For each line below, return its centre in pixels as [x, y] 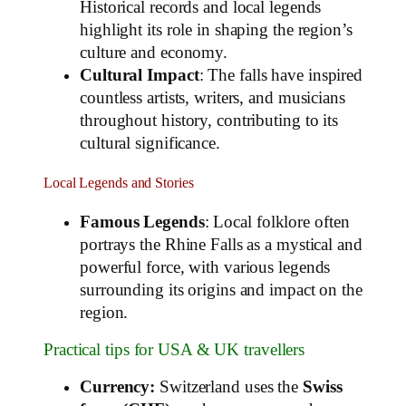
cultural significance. [150, 144]
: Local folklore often [277, 222]
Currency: [118, 387]
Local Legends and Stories [119, 183]
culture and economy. [154, 53]
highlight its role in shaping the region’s [216, 30]
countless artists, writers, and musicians [213, 98]
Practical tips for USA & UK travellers [174, 350]
